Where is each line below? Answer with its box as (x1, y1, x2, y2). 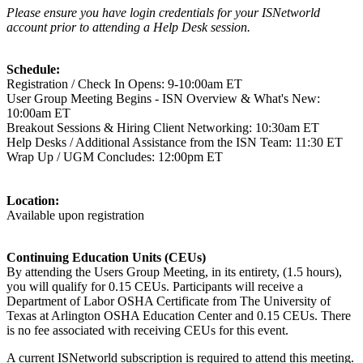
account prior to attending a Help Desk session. (6, 19, 250, 34)
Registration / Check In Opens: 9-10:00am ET (6, 76, 242, 91)
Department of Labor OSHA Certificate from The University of (6, 293, 331, 308)
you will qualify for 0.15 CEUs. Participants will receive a (6, 279, 303, 293)
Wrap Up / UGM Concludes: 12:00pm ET (6, 149, 223, 164)
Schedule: (6, 62, 63, 76)
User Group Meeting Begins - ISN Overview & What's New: (6, 91, 320, 105)
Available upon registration (6, 207, 144, 222)
